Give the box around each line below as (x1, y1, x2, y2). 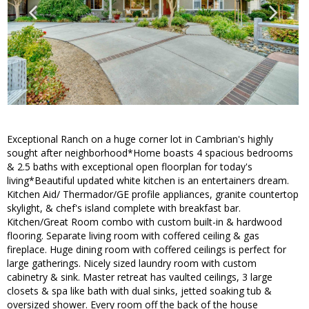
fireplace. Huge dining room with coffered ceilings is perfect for (7, 243, 286, 257)
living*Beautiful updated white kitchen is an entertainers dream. (7, 174, 289, 188)
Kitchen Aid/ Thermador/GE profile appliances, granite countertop (7, 188, 299, 201)
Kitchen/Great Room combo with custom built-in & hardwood (7, 215, 282, 229)
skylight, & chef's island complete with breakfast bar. (7, 201, 241, 215)
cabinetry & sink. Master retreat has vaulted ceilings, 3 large (7, 270, 272, 284)
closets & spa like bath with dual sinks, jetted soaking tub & (7, 284, 272, 298)
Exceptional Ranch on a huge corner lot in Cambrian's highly (7, 132, 273, 146)
